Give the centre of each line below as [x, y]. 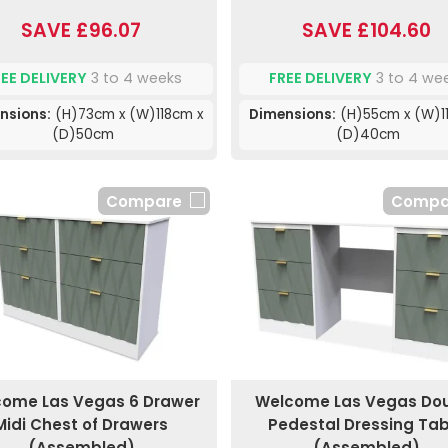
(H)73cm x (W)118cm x [127, 114]
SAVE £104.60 [366, 30]
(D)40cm [368, 134]
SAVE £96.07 [81, 30]
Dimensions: [292, 114]
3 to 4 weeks [135, 78]
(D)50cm [83, 134]
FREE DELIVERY [321, 78]
